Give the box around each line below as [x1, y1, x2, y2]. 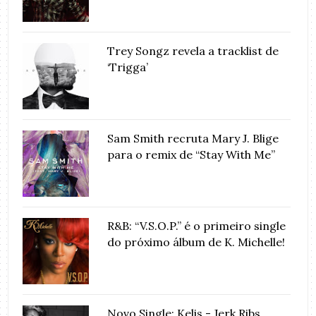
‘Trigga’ [107, 59, 149, 74]
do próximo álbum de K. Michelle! [107, 234, 286, 249]
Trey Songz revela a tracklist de [107, 43, 279, 58]
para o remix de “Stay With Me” [107, 147, 276, 162]
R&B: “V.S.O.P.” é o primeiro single [107, 218, 286, 233]
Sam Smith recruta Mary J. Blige [107, 130, 279, 145]
